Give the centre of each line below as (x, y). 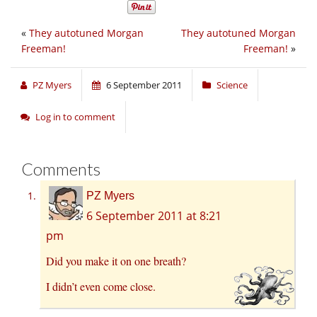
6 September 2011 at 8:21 (154, 216)
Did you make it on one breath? (116, 261)
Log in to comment (75, 117)
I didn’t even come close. (101, 287)
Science (232, 85)
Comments (61, 169)
